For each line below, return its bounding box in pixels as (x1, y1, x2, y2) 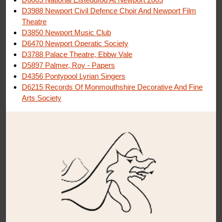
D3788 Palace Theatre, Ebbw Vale (22, 50, 132, 58)
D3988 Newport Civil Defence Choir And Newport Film (22, 6, 196, 15)
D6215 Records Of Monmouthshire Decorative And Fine (22, 82, 203, 91)
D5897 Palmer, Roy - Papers (22, 60, 115, 69)
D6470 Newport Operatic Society (22, 39, 128, 48)
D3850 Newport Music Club (22, 28, 111, 37)
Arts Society (22, 93, 61, 102)
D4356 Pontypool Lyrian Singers (22, 71, 125, 80)
